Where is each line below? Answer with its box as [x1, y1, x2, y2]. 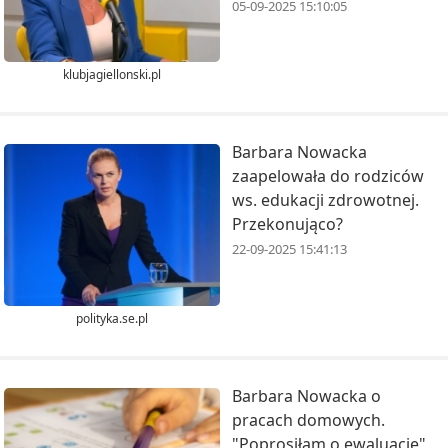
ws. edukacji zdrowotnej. [232, 189, 419, 212]
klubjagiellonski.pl [63, 66, 161, 84]
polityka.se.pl [76, 309, 148, 327]
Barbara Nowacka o [232, 384, 381, 407]
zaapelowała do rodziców [232, 165, 424, 188]
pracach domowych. [232, 408, 385, 431]
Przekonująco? [232, 213, 343, 236]
